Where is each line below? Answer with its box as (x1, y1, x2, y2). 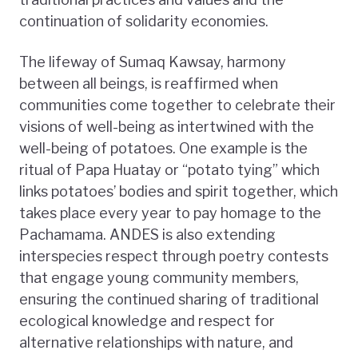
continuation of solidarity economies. (19, 12, 268, 30)
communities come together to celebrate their (19, 96, 336, 113)
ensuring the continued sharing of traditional (19, 290, 319, 308)
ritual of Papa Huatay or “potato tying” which (19, 161, 320, 178)
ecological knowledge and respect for (19, 312, 275, 329)
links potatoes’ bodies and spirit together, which (19, 182, 338, 200)
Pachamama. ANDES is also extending (19, 225, 276, 243)
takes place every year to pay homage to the (19, 204, 321, 221)
